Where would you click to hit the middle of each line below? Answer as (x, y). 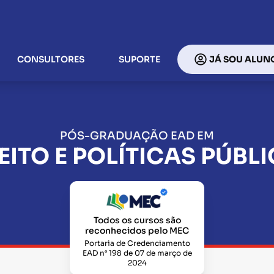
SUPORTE (139, 59)
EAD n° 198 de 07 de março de (137, 253)
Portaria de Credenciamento (137, 243)
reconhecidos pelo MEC (137, 231)
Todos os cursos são (137, 220)
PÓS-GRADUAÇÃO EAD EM (137, 136)
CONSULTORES (51, 59)
